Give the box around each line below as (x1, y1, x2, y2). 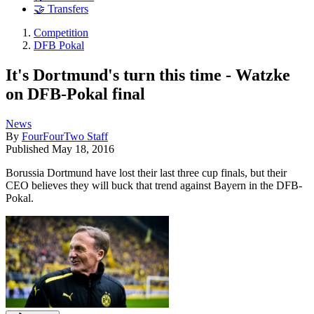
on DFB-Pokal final (6, 84, 145, 103)
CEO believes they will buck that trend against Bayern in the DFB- (6, 179, 302, 191)
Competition (34, 27, 88, 39)
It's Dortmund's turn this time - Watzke (6, 65, 290, 84)
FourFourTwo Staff (22, 130, 108, 142)
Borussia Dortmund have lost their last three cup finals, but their (6, 166, 287, 179)
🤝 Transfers (34, 3, 88, 15)
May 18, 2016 (52, 142, 114, 155)
